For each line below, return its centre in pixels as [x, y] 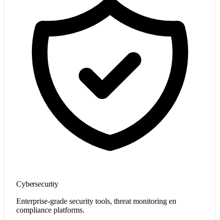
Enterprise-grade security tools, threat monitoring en [96, 201]
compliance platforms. [50, 210]
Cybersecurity [37, 184]
